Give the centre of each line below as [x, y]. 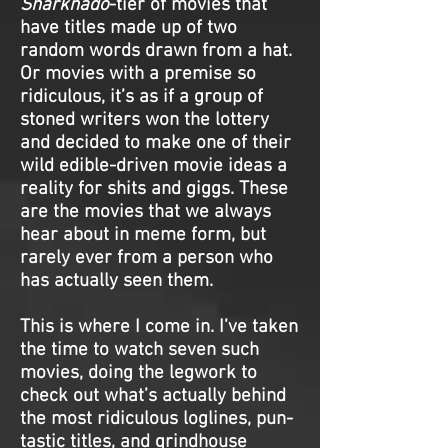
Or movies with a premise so [138, 74]
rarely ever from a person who [146, 258]
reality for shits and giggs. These [154, 189]
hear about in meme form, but [143, 235]
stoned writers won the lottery [144, 120]
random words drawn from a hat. [156, 51]
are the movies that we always [145, 212]
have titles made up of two [128, 28]
